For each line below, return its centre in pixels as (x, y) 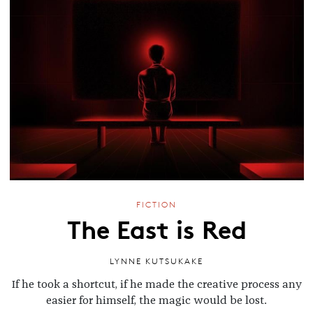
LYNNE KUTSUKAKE (156, 261)
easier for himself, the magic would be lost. (156, 300)
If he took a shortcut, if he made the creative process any (156, 284)
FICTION (156, 204)
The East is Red (156, 228)
